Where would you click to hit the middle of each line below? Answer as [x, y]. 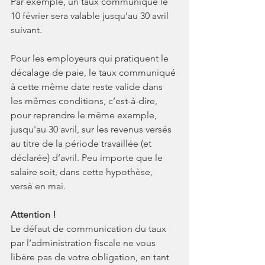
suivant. [26, 30]
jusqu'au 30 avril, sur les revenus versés [92, 129]
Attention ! [33, 214]
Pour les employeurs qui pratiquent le [91, 58]
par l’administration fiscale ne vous [84, 243]
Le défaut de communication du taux [90, 228]
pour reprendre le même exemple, [85, 115]
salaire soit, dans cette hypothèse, [83, 172]
